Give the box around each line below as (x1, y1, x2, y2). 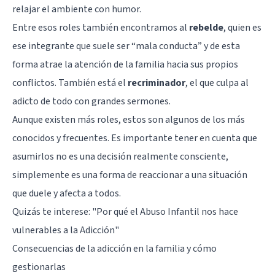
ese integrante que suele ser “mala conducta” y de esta (12, 39, 240, 53)
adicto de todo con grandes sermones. (12, 94, 171, 108)
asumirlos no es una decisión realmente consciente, (12, 149, 228, 163)
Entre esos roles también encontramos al (12, 20, 189, 34)
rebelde (189, 20, 223, 34)
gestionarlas (12, 260, 66, 274)
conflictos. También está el (12, 76, 128, 90)
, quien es (223, 20, 261, 34)
